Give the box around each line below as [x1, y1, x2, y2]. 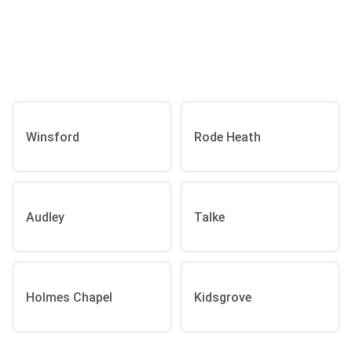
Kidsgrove [194, 289, 251, 305]
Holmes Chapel [26, 289, 112, 305]
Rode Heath [194, 129, 261, 145]
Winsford [26, 129, 79, 145]
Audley [26, 209, 64, 225]
